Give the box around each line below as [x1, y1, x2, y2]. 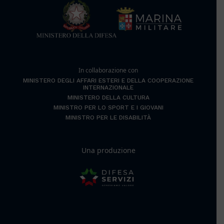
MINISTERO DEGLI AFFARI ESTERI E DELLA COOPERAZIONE [23, 76, 193, 84]
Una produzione [81, 145, 135, 155]
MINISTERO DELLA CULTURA [67, 93, 149, 101]
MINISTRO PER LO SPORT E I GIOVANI [53, 103, 163, 111]
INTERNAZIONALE [83, 83, 133, 91]
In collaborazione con [78, 65, 138, 74]
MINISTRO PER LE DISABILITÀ [65, 113, 151, 121]
